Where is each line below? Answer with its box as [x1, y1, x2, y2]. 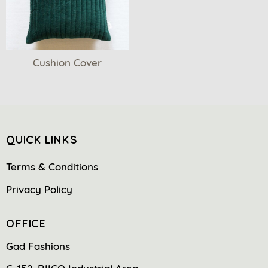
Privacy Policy [6, 182, 72, 196]
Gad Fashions [6, 239, 70, 252]
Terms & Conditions [6, 160, 98, 173]
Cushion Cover [33, 56, 102, 69]
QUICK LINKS [6, 133, 77, 146]
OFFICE [6, 217, 45, 230]
